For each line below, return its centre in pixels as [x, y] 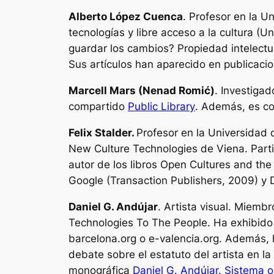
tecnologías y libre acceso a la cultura [162, 33]
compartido [98, 106]
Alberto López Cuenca [126, 17]
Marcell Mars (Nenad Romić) [142, 90]
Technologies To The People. [141, 222]
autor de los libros [114, 164]
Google [87, 180]
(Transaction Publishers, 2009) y [188, 180]
